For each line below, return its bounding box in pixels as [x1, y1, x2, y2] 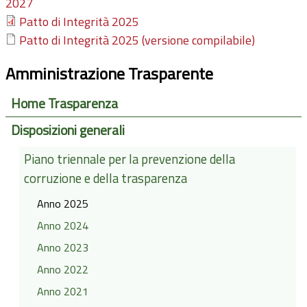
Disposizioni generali [10, 120, 125, 141]
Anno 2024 [36, 217, 88, 234]
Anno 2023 [36, 238, 88, 256]
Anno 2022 [36, 260, 88, 278]
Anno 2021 [36, 282, 88, 299]
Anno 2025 [36, 195, 88, 212]
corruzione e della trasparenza [24, 168, 188, 188]
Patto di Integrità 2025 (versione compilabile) [19, 31, 255, 50]
